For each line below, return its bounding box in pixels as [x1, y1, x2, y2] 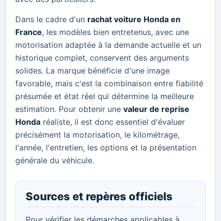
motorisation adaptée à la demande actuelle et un [15, 39, 201, 50]
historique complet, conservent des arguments [15, 52, 189, 63]
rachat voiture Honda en [87, 14, 181, 24]
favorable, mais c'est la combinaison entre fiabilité [15, 78, 203, 88]
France [15, 27, 42, 37]
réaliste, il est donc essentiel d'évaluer [40, 116, 185, 127]
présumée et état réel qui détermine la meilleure [15, 91, 194, 101]
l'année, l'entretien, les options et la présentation [15, 142, 196, 152]
